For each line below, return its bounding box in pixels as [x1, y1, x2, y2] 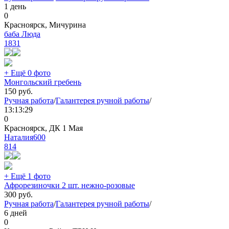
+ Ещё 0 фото [4, 68, 51, 78]
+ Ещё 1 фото [4, 172, 51, 181]
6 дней [4, 209, 27, 218]
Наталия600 [4, 133, 45, 142]
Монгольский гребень [4, 78, 81, 87]
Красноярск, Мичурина [4, 20, 86, 30]
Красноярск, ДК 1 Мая [4, 124, 83, 133]
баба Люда [4, 30, 40, 39]
